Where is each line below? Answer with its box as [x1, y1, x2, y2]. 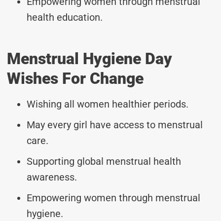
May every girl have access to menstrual [27, 118, 203, 131]
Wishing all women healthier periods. [27, 98, 188, 110]
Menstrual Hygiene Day [7, 49, 172, 68]
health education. [27, 11, 103, 23]
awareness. [27, 171, 77, 183]
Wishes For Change [7, 69, 144, 88]
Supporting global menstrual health [27, 155, 181, 167]
